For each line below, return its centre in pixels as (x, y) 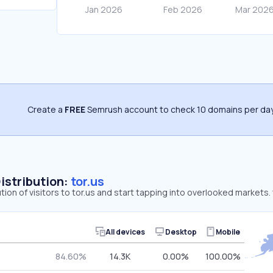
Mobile (228, 232)
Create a (46, 109)
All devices (125, 232)
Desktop (181, 232)
